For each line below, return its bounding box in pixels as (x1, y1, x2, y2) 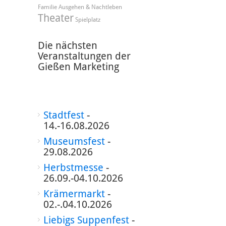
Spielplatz (75, 16, 100, 23)
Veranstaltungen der (37, 50, 131, 62)
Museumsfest (43, 135, 105, 147)
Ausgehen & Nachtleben (58, 4, 122, 11)
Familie (37, 4, 57, 11)
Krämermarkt (43, 188, 105, 200)
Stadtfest (43, 109, 84, 121)
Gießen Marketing (37, 61, 119, 73)
